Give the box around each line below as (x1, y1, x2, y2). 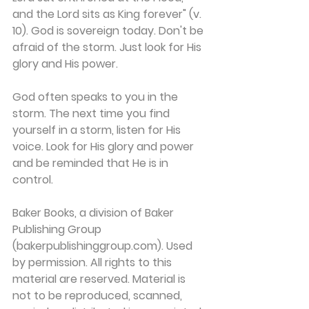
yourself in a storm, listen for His (12, 122, 183, 138)
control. (12, 172, 53, 188)
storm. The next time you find (12, 106, 172, 121)
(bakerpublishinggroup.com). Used (12, 238, 195, 254)
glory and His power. (12, 56, 118, 72)
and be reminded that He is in (12, 155, 171, 171)
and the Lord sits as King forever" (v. (12, 6, 204, 22)
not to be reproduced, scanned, (12, 288, 185, 303)
